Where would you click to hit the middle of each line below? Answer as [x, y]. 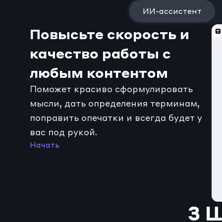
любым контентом [99, 73]
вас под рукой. [63, 132]
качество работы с [100, 53]
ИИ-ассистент [172, 11]
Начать [45, 145]
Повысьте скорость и [110, 34]
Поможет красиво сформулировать [111, 89]
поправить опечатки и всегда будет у [116, 118]
